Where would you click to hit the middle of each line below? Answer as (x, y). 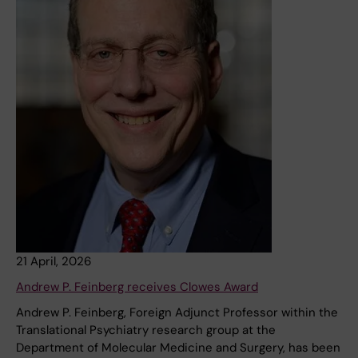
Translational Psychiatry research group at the (146, 330)
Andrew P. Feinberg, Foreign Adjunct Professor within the (177, 313)
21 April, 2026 (54, 262)
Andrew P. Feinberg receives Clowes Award (137, 287)
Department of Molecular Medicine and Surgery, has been (178, 348)
